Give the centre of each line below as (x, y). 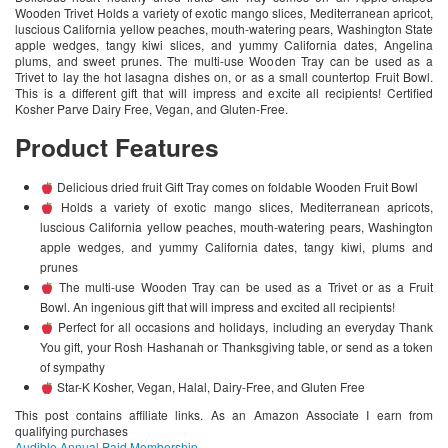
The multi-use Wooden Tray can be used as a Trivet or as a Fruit (243, 287)
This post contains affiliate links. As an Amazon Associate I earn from (224, 415)
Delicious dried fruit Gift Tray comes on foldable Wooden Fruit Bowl (235, 187)
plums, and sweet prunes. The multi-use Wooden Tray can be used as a (224, 61)
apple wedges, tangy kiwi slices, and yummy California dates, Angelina (224, 45)
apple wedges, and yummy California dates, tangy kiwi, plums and (236, 247)
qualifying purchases (71, 431)
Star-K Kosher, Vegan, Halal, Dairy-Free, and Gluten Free (209, 387)
